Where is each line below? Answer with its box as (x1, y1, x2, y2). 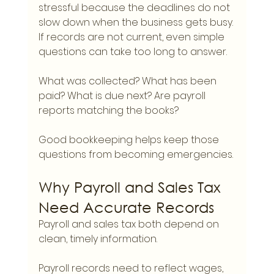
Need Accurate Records (38, 198, 214, 217)
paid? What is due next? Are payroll (38, 89, 208, 103)
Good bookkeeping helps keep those (38, 133, 221, 147)
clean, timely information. (38, 232, 157, 246)
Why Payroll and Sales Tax (38, 177, 225, 196)
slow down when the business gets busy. (38, 15, 235, 30)
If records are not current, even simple (38, 30, 227, 45)
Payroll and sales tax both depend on (38, 217, 221, 232)
